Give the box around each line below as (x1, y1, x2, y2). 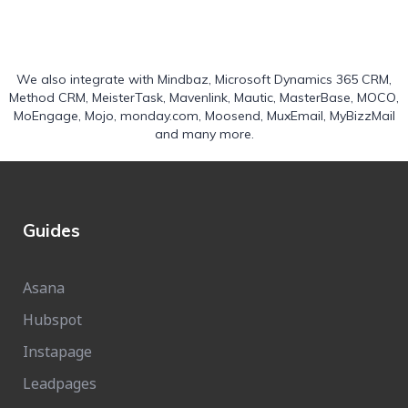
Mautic (234, 88, 273, 106)
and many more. (154, 125, 254, 142)
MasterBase (280, 88, 351, 106)
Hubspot (23, 309, 82, 330)
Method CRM (9, 88, 86, 106)
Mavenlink (169, 88, 228, 106)
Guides (23, 219, 80, 241)
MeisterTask (92, 88, 163, 106)
